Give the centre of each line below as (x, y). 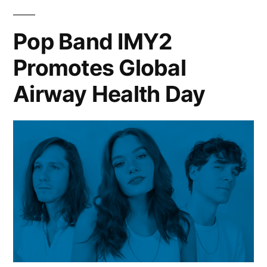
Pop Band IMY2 (93, 41)
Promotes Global (100, 67)
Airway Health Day (109, 94)
